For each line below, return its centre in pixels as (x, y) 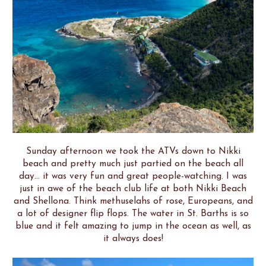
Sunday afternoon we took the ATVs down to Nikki (133, 152)
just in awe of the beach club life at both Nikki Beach (133, 189)
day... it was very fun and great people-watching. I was (133, 177)
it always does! (133, 239)
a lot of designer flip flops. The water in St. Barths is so (133, 214)
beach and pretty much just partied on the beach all (133, 164)
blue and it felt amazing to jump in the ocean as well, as (133, 227)
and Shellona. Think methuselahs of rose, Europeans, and (133, 202)
